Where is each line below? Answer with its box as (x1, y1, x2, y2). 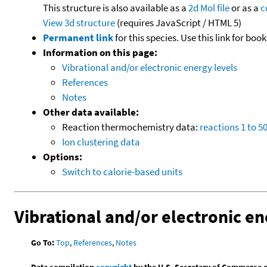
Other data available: (43, 105, 139, 119)
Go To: (31, 237, 55, 248)
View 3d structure (43, 15, 115, 29)
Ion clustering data (62, 135, 140, 148)
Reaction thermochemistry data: (62, 120, 200, 133)
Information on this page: (43, 45, 157, 59)
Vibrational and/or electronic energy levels (62, 60, 237, 74)
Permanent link (43, 30, 113, 44)
